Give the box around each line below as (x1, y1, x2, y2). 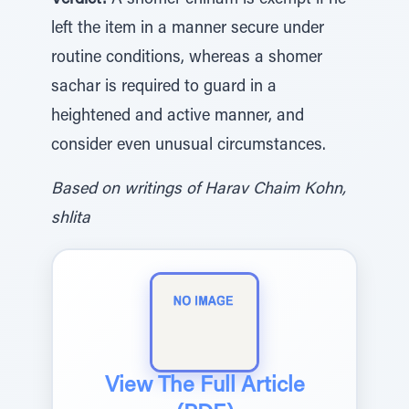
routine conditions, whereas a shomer (51, 50, 322, 67)
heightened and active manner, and (51, 109, 304, 125)
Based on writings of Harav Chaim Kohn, (51, 182, 346, 198)
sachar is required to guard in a (51, 79, 277, 96)
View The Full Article (104, 375, 305, 397)
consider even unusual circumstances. (51, 138, 326, 154)
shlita (51, 211, 90, 227)
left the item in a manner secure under (51, 21, 324, 37)
